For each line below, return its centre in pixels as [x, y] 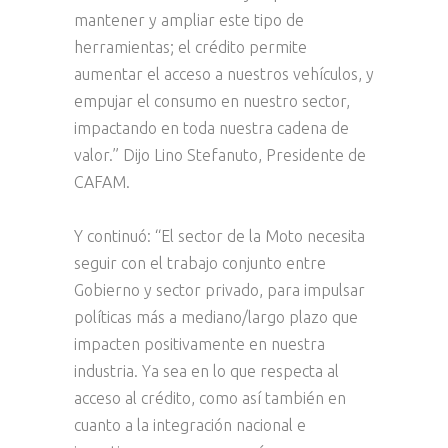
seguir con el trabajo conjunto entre [200, 263]
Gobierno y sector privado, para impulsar [219, 290]
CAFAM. [102, 182]
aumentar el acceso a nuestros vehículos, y [224, 74]
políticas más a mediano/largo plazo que [216, 317]
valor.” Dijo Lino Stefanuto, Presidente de [220, 155]
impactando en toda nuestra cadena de [211, 128]
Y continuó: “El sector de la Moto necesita [219, 236]
